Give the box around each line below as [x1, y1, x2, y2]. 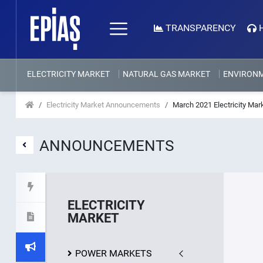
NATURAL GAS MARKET [122, 69, 210, 79]
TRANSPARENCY [165, 22, 236, 33]
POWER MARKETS [75, 248, 152, 259]
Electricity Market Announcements [46, 100, 160, 109]
